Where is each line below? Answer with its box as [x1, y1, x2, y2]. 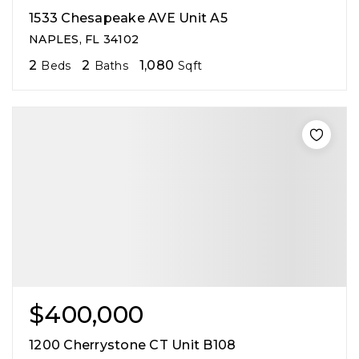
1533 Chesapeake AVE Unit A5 [29, 10, 228, 26]
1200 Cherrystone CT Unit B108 [29, 337, 236, 353]
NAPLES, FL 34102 [29, 31, 139, 46]
